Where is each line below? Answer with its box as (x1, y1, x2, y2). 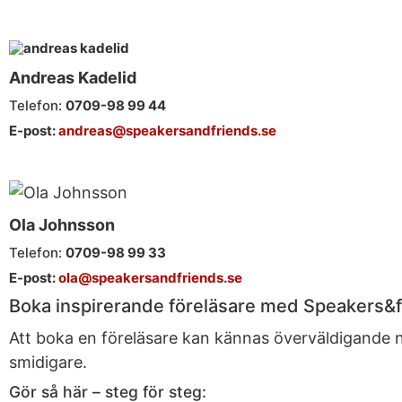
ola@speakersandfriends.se (58, 269, 242, 286)
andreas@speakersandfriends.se (58, 122, 276, 139)
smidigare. (9, 353, 87, 371)
